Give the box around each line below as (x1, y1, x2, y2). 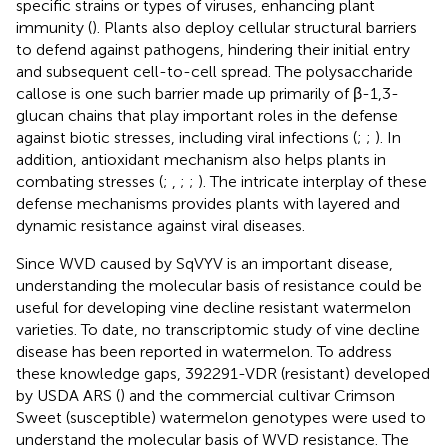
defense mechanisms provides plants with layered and (16, 193, 400, 213)
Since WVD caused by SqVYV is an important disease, (16, 253, 393, 273)
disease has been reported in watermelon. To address (16, 341, 392, 361)
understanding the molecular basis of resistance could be (16, 275, 422, 295)
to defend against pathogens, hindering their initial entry (16, 39, 410, 59)
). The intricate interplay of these (198, 171, 427, 191)
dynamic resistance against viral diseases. (16, 215, 305, 235)
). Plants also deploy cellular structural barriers (92, 17, 417, 37)
